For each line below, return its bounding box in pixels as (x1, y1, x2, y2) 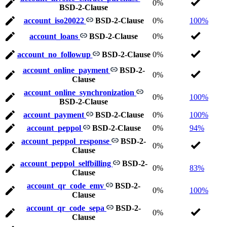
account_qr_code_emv (27, 181, 106, 191)
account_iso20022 (23, 16, 86, 25)
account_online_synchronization (24, 88, 136, 97)
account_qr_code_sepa (26, 204, 106, 213)
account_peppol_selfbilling (20, 159, 113, 168)
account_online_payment (22, 66, 110, 75)
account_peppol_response (21, 137, 111, 146)
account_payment (23, 110, 86, 120)
